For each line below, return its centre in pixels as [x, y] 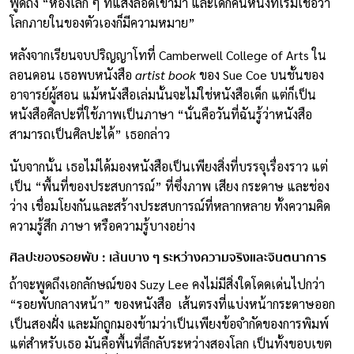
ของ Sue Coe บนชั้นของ [260, 74]
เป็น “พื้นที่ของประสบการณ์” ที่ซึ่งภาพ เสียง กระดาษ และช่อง [169, 186]
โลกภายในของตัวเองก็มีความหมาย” [102, 22]
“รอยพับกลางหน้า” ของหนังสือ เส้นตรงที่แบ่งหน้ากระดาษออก [172, 303]
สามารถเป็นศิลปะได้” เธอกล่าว [91, 134]
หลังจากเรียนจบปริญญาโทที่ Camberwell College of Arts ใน [168, 55]
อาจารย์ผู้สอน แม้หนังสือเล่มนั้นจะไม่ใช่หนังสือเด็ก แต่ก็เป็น [163, 94]
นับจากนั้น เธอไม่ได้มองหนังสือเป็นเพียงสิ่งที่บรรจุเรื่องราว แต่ [169, 166]
